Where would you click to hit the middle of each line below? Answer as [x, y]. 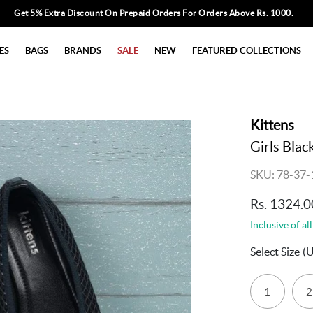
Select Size [275, 252]
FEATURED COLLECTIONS [247, 50]
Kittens [272, 125]
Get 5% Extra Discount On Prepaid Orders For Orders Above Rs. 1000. [154, 13]
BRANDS [83, 50]
